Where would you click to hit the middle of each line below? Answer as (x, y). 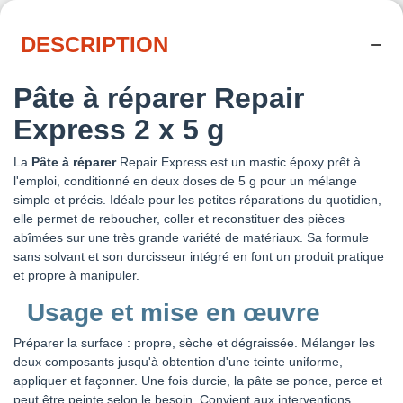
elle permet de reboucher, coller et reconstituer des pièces (179, 218)
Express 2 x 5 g (119, 129)
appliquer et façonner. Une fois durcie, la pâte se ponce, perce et (198, 380)
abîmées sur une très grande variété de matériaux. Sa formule (191, 237)
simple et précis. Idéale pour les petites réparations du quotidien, (197, 199)
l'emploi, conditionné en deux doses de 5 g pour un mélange (185, 180)
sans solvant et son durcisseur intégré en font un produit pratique (199, 256)
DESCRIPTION (94, 44)
